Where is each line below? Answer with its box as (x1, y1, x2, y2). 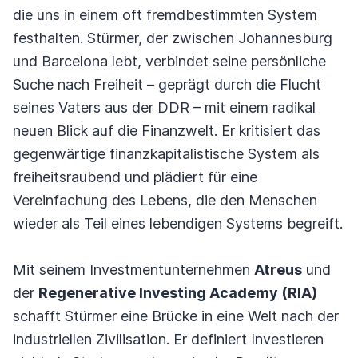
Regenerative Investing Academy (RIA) (38, 284, 317, 301)
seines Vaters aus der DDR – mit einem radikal (13, 99, 316, 116)
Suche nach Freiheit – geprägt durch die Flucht (13, 76, 321, 93)
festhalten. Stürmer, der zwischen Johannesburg (13, 30, 332, 46)
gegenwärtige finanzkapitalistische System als (13, 145, 320, 162)
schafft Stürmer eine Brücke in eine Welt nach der (13, 308, 339, 324)
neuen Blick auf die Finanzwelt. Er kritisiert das (13, 122, 320, 139)
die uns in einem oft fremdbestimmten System (13, 6, 317, 23)
